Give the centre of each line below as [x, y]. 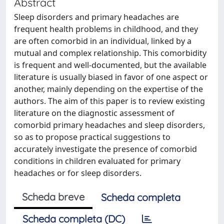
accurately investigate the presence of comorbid [105, 149]
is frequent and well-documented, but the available [110, 65]
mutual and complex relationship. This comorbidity [110, 53]
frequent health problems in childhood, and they [106, 29]
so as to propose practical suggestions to [92, 137]
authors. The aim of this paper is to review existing [109, 101]
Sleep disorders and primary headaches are [96, 17]
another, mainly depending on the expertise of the [108, 89]
